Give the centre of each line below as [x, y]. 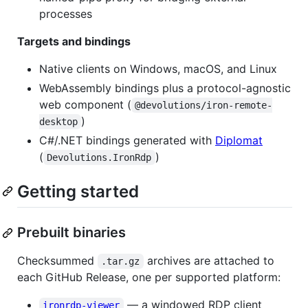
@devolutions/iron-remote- [204, 105]
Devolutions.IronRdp [99, 157]
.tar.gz [121, 262]
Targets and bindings [74, 41]
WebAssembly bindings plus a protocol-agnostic [165, 88]
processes [66, 13]
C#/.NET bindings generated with [127, 140]
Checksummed [57, 261]
